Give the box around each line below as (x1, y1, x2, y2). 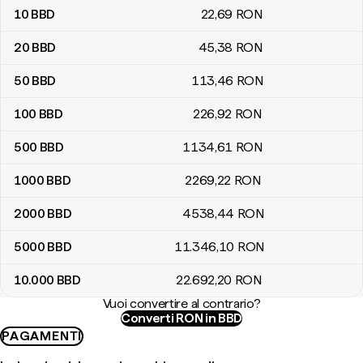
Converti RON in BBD (121, 310, 242, 326)
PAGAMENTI (2, 328, 83, 344)
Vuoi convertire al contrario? (102, 296, 261, 311)
